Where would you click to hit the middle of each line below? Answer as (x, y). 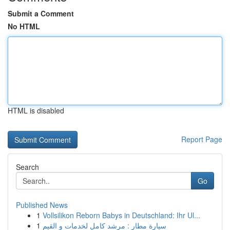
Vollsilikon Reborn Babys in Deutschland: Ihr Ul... (121, 215)
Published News (42, 205)
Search (27, 167)
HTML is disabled (36, 110)
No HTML (24, 26)
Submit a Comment (41, 13)
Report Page (202, 139)
